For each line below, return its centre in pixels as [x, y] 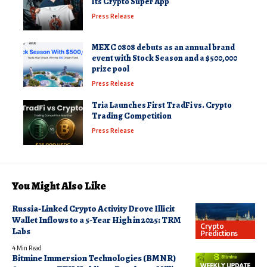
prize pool [111, 69]
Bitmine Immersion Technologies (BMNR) [94, 258]
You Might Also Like [59, 186]
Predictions [219, 233]
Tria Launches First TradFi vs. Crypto [162, 105]
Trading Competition [132, 116]
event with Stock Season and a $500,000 [164, 58]
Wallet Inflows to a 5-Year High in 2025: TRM [97, 220]
